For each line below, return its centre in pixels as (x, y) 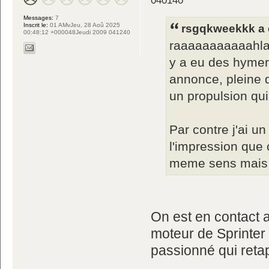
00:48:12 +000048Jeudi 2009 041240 (77, 32)
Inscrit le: (36, 25)
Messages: (38, 17)
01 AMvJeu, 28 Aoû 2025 (84, 25)
